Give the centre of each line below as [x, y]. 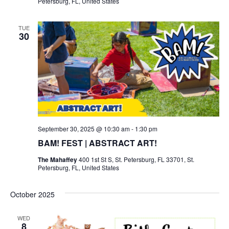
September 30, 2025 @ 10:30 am [84, 129]
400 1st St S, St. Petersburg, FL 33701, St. [136, 159]
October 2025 [32, 194]
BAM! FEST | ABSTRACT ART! [97, 143]
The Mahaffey [58, 160]
